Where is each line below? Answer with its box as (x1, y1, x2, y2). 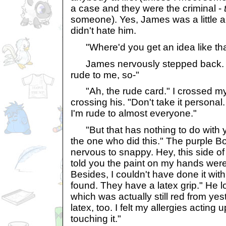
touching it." (71, 213, 121, 224)
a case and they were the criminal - (71, 3, 224, 14)
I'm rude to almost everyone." (71, 108, 197, 119)
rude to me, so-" (71, 69, 139, 80)
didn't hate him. (71, 25, 136, 36)
